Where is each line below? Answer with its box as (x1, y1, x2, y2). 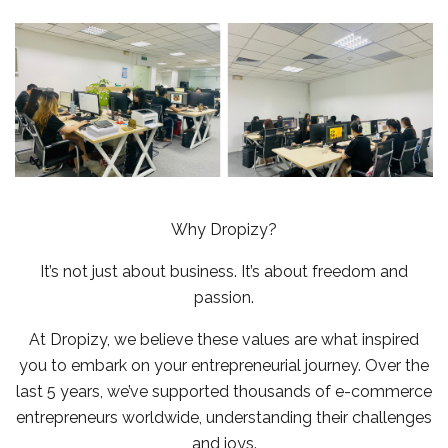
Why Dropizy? (171, 219, 277, 239)
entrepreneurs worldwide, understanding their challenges (16, 407, 432, 427)
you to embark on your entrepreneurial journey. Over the (19, 355, 429, 375)
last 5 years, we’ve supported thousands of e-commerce (16, 381, 432, 401)
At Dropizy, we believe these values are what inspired (29, 329, 419, 349)
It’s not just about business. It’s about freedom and (40, 261, 408, 281)
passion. (194, 287, 254, 307)
